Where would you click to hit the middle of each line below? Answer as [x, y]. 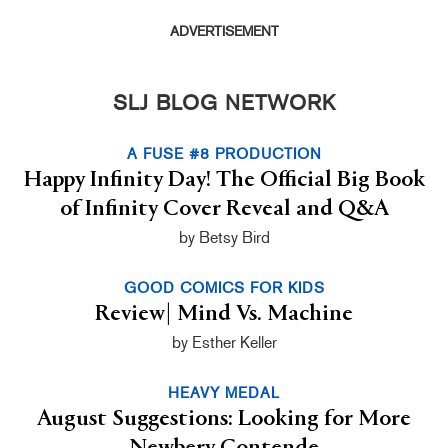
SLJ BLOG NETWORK [224, 103]
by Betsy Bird [224, 238]
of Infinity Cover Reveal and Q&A [224, 209]
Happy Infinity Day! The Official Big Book [224, 180]
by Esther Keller [224, 343]
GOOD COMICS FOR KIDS [224, 288]
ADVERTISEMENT [224, 32]
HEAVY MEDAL [224, 393]
